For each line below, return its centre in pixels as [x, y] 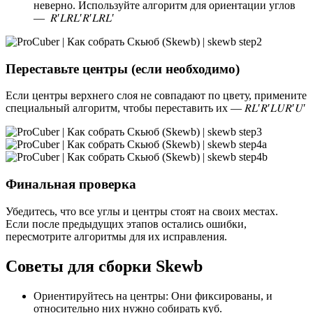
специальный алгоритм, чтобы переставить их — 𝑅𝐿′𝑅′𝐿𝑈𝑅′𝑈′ [156, 108]
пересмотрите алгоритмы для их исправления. [116, 236]
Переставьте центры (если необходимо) [123, 68]
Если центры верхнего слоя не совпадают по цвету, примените [156, 96]
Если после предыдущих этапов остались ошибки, [126, 224]
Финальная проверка [71, 184]
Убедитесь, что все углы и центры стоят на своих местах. [142, 211]
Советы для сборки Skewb [104, 266]
